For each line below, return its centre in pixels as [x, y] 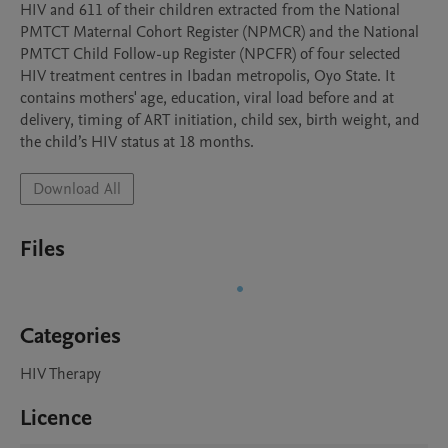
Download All [77, 189]
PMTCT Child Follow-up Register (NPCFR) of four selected [210, 54]
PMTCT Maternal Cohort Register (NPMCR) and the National [219, 32]
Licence [56, 418]
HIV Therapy [60, 374]
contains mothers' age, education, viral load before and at [207, 98]
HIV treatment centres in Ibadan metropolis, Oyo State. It [207, 76]
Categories [70, 336]
